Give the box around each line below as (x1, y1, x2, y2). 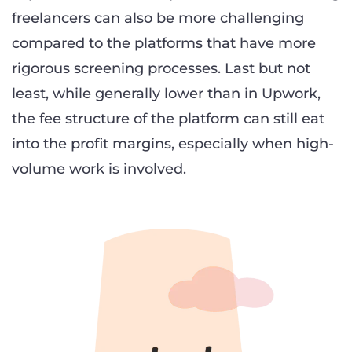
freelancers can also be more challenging (12, 9, 304, 27)
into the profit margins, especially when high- (12, 134, 334, 152)
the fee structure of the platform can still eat (12, 109, 324, 127)
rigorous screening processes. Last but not (12, 59, 310, 77)
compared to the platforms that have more (12, 34, 316, 52)
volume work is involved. (12, 159, 186, 178)
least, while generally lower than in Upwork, (12, 84, 321, 102)
